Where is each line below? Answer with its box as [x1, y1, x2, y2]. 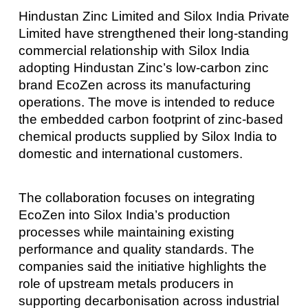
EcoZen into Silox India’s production [18, 207, 230, 222]
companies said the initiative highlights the [18, 258, 267, 274]
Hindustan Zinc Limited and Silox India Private [18, 9, 289, 24]
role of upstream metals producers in [18, 276, 234, 291]
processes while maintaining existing [18, 224, 234, 239]
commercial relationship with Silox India [18, 43, 250, 58]
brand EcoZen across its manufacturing [18, 78, 251, 93]
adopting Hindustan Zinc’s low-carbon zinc [18, 60, 269, 76]
